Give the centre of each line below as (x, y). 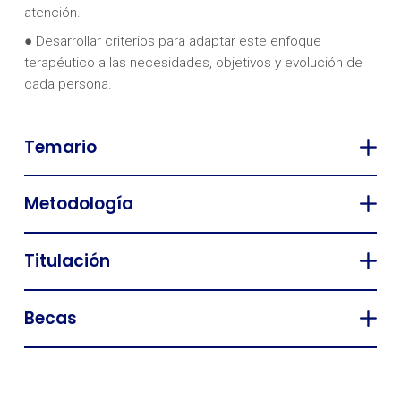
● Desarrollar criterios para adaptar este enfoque (172, 41)
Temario (60, 147)
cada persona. (68, 84)
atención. (52, 12)
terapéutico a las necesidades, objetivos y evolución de (193, 62)
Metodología (78, 204)
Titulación (67, 261)
